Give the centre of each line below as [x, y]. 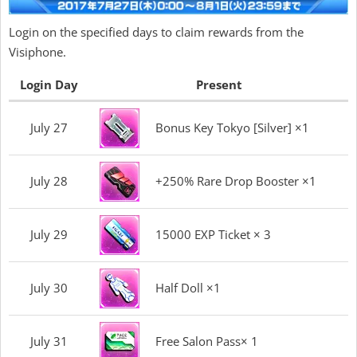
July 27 [49, 127]
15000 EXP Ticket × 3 [213, 234]
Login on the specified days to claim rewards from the [156, 31]
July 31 [49, 341]
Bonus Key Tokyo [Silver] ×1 [232, 127]
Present [219, 84]
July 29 [49, 234]
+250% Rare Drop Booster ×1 [236, 180]
